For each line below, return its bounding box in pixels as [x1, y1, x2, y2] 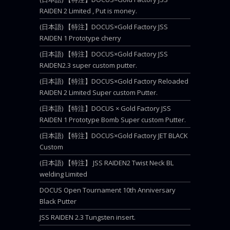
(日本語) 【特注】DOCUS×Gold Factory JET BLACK [40, 131, 188, 140]
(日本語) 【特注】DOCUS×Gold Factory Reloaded [40, 76, 188, 86]
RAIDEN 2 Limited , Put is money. [40, 6, 137, 15]
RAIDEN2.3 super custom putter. [40, 61, 137, 70]
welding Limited [40, 169, 87, 179]
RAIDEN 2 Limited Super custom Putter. [40, 88, 158, 97]
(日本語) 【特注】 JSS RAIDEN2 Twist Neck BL [40, 158, 174, 167]
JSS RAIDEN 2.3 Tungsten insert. [40, 213, 136, 222]
